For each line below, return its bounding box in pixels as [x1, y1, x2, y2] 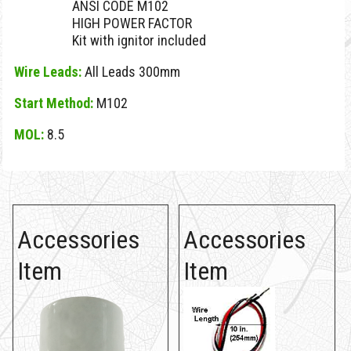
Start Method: [14, 95, 93, 111]
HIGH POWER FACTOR [72, 15, 192, 31]
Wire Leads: [14, 63, 81, 80]
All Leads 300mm [81, 63, 180, 80]
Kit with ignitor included [72, 32, 206, 49]
